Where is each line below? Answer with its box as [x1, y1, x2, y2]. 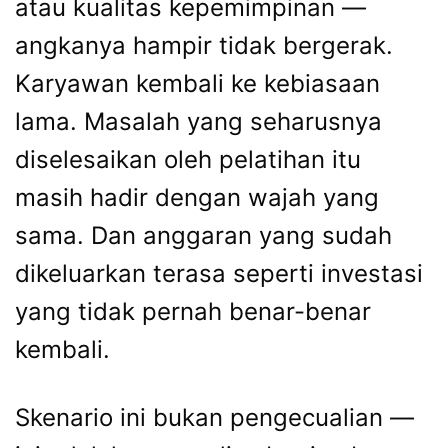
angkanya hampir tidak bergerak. [15, 31, 393, 61]
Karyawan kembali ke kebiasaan [15, 69, 380, 99]
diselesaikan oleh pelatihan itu [15, 145, 361, 175]
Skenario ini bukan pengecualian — [15, 403, 414, 433]
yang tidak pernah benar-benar [15, 297, 371, 327]
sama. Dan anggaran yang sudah [15, 221, 392, 251]
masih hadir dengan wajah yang [15, 183, 379, 213]
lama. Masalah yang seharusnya [15, 107, 382, 137]
